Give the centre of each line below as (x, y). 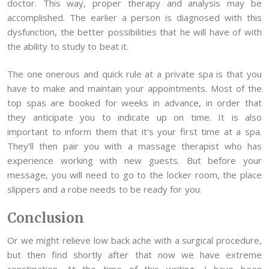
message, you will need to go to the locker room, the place (134, 175)
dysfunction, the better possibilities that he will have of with (134, 32)
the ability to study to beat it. (68, 46)
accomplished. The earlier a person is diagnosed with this (134, 17)
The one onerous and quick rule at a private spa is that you (134, 74)
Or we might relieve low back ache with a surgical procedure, (134, 240)
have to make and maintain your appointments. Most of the (134, 89)
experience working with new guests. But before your (134, 161)
